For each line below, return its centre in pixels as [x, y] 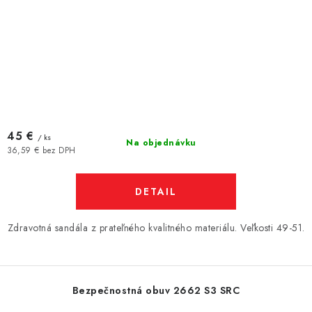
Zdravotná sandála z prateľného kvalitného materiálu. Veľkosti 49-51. [156, 228]
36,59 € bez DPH [41, 150]
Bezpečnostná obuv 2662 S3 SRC [156, 290]
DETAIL [156, 192]
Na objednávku [161, 143]
